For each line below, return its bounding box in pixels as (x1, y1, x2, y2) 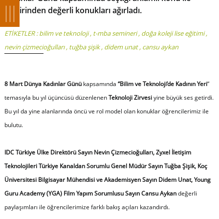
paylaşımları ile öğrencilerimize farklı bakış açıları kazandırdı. (4, 202, 170, 211)
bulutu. (4, 120, 23, 129)
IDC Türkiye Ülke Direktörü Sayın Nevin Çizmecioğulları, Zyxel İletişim (4, 148, 191, 156)
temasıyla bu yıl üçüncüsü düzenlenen (4, 93, 109, 102)
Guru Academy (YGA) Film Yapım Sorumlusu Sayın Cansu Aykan (4, 189, 178, 197)
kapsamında (81, 79, 116, 88)
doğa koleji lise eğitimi (141, 28, 204, 38)
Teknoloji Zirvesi (108, 93, 153, 102)
